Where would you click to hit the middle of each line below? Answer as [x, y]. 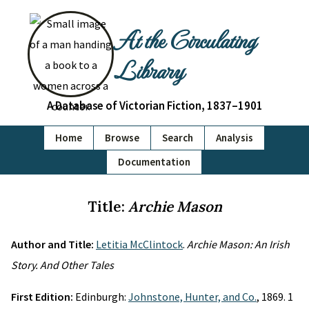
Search [178, 138]
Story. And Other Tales [62, 265]
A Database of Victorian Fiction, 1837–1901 [154, 106]
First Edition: [43, 297]
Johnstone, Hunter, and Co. [192, 297]
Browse [122, 138]
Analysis [235, 138]
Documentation [154, 162]
